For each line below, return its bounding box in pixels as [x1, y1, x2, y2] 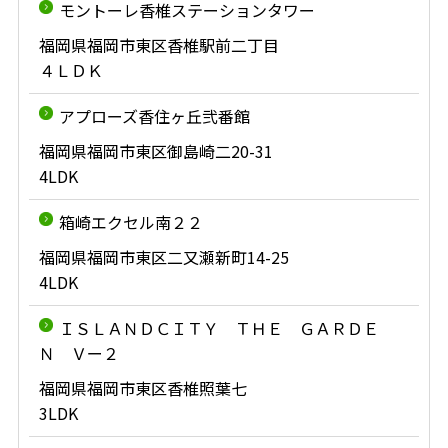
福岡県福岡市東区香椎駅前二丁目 [38, 33, 279, 57]
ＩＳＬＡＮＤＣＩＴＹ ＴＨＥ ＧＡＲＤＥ [58, 316, 379, 340]
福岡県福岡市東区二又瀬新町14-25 [38, 245, 289, 269]
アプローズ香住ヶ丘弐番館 [58, 104, 250, 128]
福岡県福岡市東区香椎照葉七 [38, 376, 247, 400]
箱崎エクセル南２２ [58, 210, 203, 234]
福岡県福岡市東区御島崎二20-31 [38, 139, 273, 163]
